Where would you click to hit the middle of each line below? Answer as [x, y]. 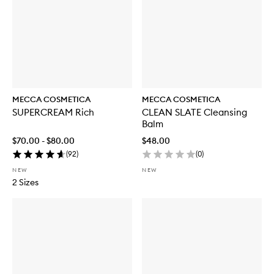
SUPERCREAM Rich [53, 112]
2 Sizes [25, 182]
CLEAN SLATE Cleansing [194, 112]
